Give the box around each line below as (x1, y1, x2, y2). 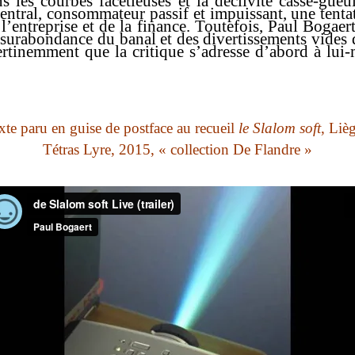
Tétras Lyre (43, 141, 111, 158)
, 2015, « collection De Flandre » (111, 141, 312, 158)
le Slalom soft (239, 120, 321, 137)
